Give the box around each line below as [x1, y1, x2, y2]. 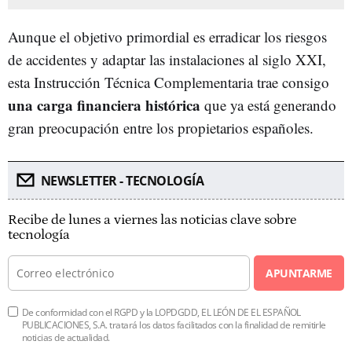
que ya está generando [200, 94, 336, 115]
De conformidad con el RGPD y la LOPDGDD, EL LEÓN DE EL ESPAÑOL [22, 305, 301, 319]
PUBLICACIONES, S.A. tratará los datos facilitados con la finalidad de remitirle [22, 317, 326, 332]
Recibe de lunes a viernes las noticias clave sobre [8, 211, 296, 228]
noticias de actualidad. [22, 330, 110, 344]
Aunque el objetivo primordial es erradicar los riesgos [8, 26, 327, 46]
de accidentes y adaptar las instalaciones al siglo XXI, [8, 49, 326, 69]
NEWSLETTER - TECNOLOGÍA [40, 171, 203, 189]
